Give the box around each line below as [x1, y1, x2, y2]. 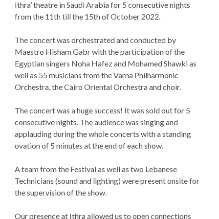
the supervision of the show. [15, 187, 108, 197]
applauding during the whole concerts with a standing [15, 129, 191, 138]
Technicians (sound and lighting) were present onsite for [15, 175, 199, 185]
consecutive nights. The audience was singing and [15, 117, 178, 127]
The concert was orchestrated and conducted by [15, 35, 176, 44]
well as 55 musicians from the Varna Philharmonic [15, 70, 178, 80]
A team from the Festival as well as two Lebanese [15, 164, 177, 174]
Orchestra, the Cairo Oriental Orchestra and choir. [15, 82, 182, 91]
